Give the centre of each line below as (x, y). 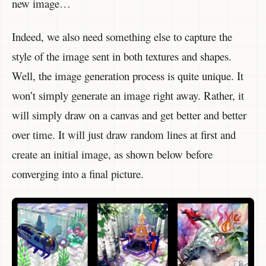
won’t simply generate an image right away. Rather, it (128, 96)
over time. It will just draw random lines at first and (124, 135)
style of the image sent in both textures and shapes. (122, 56)
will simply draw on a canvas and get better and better (129, 115)
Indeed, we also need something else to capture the (122, 37)
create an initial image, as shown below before (112, 154)
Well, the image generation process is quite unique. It (128, 76)
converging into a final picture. (78, 174)
